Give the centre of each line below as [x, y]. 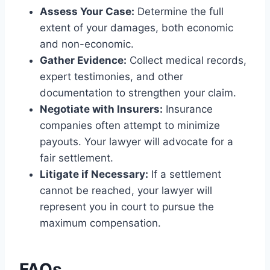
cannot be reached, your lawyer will [126, 190]
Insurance [188, 109]
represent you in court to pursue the [127, 206]
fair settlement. [77, 158]
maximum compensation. [100, 223]
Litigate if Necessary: [94, 174]
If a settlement [185, 174]
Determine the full [179, 11]
